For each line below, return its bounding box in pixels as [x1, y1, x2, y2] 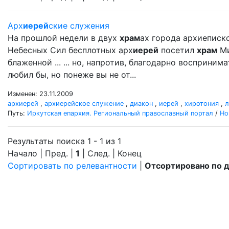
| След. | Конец [80, 148, 142, 158]
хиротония [185, 100, 219, 107]
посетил [158, 45, 197, 55]
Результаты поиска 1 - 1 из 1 [8, 136, 121, 146]
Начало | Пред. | [8, 148, 76, 158]
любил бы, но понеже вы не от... [8, 70, 136, 80]
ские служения [49, 20, 109, 31]
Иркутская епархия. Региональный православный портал [27, 109, 213, 117]
